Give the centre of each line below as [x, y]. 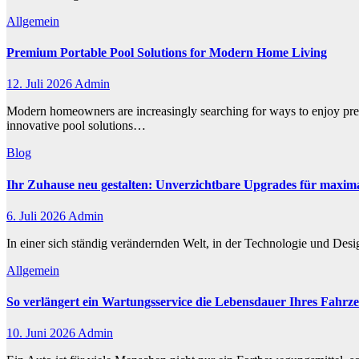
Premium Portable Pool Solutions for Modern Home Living [167, 52]
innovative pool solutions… [76, 126]
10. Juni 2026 [42, 333]
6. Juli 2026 [37, 216]
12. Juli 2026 [40, 84]
